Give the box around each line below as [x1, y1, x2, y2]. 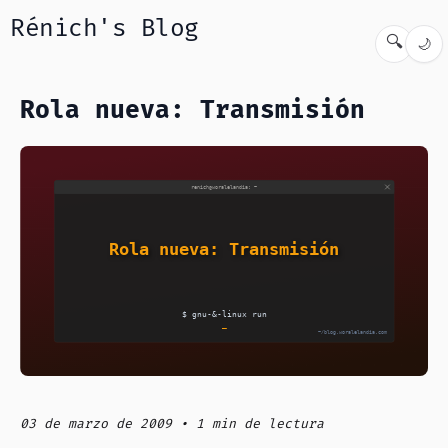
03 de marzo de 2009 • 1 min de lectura [20, 415, 324, 432]
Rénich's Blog [10, 14, 199, 43]
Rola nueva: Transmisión [20, 96, 365, 125]
